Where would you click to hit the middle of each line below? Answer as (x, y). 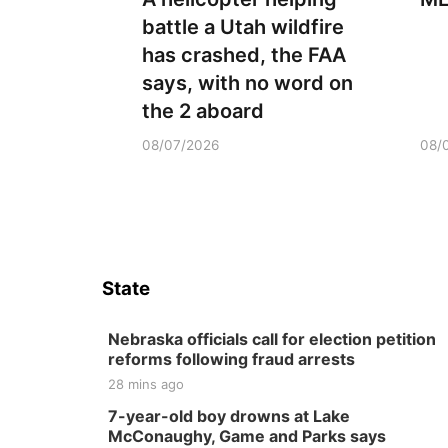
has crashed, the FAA (244, 55)
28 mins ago (146, 384)
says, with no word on (247, 83)
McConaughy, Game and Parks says (247, 436)
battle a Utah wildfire (243, 27)
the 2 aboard (203, 111)
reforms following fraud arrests (231, 359)
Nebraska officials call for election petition (272, 339)
